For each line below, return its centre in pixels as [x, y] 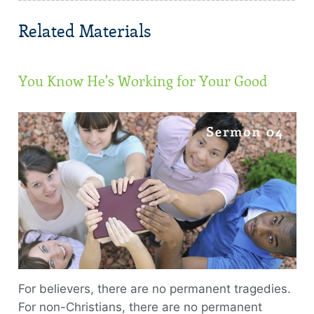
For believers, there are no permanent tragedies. [154, 289]
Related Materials [84, 31]
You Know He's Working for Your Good [142, 81]
